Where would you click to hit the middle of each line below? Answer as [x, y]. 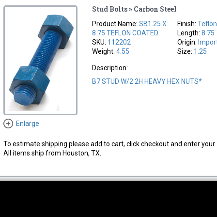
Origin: [188, 42]
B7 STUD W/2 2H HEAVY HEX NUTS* [147, 81]
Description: [110, 68]
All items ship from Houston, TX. [52, 153]
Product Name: [116, 23]
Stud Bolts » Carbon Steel [135, 9]
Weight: [104, 51]
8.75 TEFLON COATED [125, 33]
